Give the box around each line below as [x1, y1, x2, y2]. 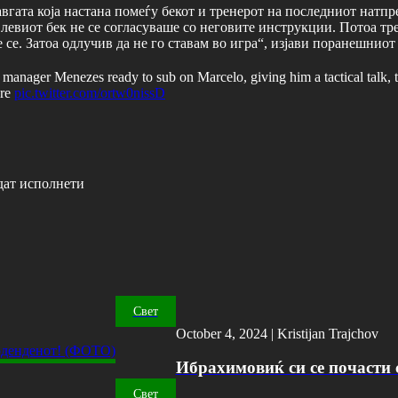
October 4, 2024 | [175, 325, 277, 341]
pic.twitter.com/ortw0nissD [14, 84, 165, 100]
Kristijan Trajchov [276, 325, 378, 341]
